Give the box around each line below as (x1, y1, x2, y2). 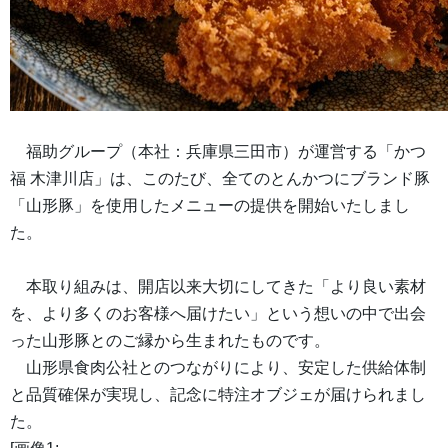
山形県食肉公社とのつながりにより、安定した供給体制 (10, 359, 426, 377)
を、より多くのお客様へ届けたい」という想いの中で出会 (10, 305, 426, 323)
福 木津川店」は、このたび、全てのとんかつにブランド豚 (10, 170, 430, 188)
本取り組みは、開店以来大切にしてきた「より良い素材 (10, 278, 426, 296)
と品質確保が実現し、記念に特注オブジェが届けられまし (10, 386, 426, 404)
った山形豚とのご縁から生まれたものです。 (10, 332, 330, 350)
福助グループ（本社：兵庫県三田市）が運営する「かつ (10, 143, 426, 161)
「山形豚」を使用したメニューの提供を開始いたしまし (10, 197, 410, 215)
